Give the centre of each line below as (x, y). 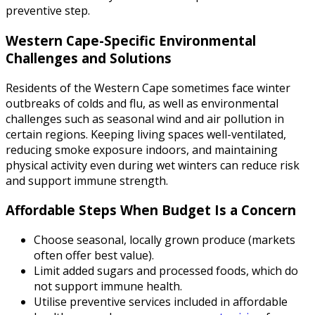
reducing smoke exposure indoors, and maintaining (142, 149)
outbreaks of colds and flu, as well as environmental (142, 103)
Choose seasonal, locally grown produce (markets (165, 240)
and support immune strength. (87, 180)
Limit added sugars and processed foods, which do (166, 271)
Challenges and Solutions (89, 58)
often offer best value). (94, 256)
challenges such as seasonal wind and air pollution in (145, 118)
